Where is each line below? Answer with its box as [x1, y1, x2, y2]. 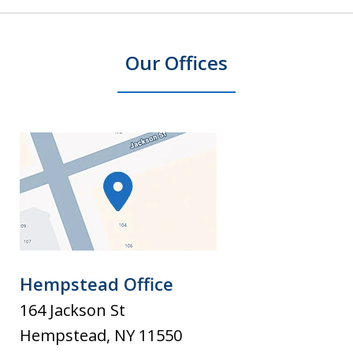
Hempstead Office [20, 272, 173, 296]
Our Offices [125, 50, 228, 76]
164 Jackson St [20, 299, 125, 321]
